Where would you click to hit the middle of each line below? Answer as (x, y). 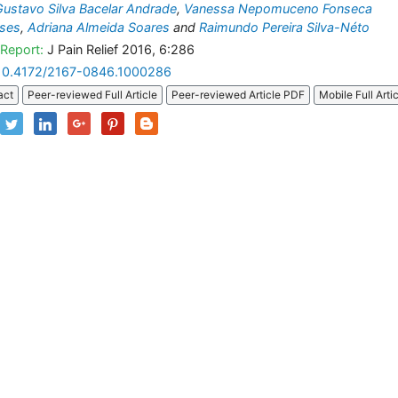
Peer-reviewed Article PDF (238, 95)
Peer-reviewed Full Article (92, 95)
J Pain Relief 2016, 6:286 (119, 49)
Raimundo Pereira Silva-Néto (284, 27)
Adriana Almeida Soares (99, 27)
